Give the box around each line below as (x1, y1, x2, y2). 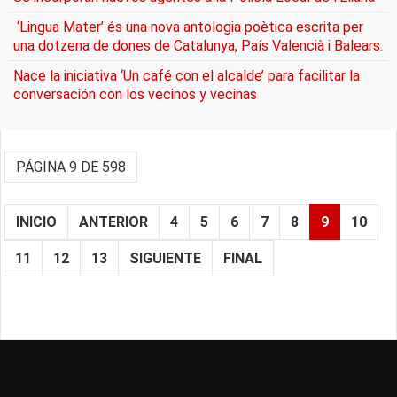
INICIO (16, 214, 57, 231)
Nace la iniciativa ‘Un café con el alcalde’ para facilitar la (13, 67, 360, 85)
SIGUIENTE (129, 250, 201, 268)
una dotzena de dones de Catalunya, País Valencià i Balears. (13, 37, 383, 55)
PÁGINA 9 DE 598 (16, 159, 126, 176)
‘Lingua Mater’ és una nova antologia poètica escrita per (13, 19, 363, 36)
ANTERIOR (79, 214, 148, 231)
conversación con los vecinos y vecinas (13, 86, 257, 104)
